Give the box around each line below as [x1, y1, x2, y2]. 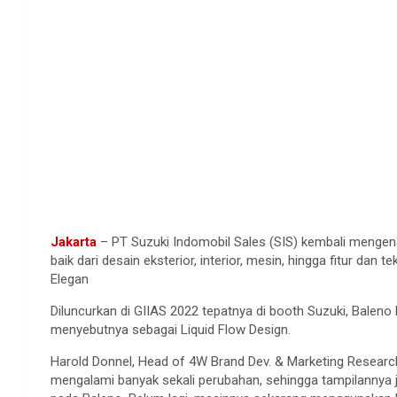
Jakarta [51, 233, 97, 250]
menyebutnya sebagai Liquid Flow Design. [51, 321, 291, 338]
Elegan [51, 270, 89, 287]
